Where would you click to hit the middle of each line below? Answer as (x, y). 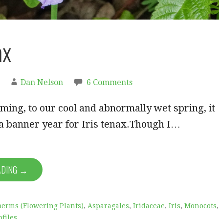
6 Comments (109, 83)
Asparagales (108, 206)
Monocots (200, 206)
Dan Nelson (42, 83)
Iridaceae (149, 206)
